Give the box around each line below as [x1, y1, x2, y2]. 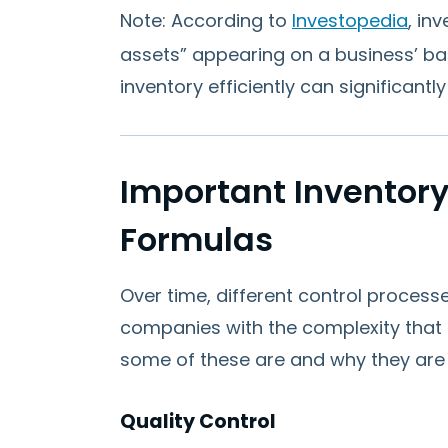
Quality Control [120, 408, 276, 435]
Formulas [120, 217, 273, 262]
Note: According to [120, 8, 292, 33]
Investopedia [292, 8, 408, 33]
